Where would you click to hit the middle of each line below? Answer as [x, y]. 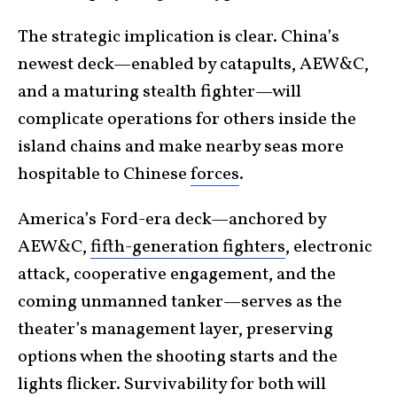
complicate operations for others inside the [187, 120]
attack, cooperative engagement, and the [177, 275]
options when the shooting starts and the [178, 358]
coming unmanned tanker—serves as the [180, 303]
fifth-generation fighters [188, 248]
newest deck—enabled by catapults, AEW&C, [193, 65]
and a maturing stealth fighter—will [160, 93]
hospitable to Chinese [104, 175]
